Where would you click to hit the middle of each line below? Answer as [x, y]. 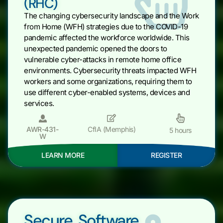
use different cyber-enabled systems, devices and [107, 92]
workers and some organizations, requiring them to [108, 81]
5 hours [180, 130]
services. [39, 103]
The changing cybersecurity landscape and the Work [111, 15]
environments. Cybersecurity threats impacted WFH [110, 70]
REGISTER [166, 155]
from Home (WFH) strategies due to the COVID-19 [106, 26]
